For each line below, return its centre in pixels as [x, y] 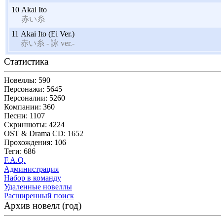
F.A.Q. [15, 160]
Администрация [31, 169]
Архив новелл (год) [43, 205]
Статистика [26, 61]
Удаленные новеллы [38, 186]
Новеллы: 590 [27, 80]
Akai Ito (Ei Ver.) [48, 34]
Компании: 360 [29, 107]
